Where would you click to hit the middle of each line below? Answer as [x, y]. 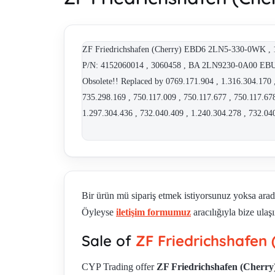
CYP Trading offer [119, 267]
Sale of [109, 241]
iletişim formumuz [153, 212]
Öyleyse [99, 212]
